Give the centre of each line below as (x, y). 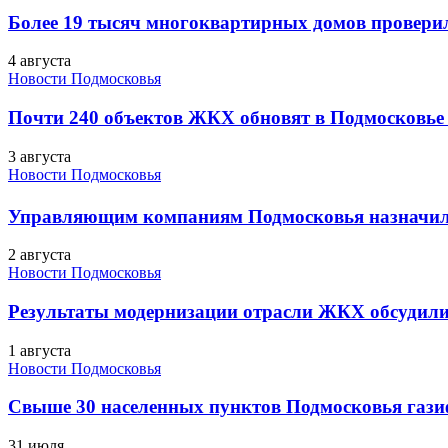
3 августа (39, 156)
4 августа (39, 61)
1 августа (39, 350)
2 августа (39, 255)
